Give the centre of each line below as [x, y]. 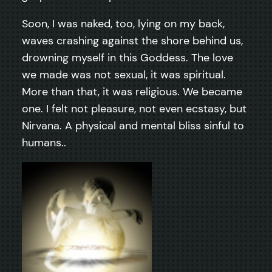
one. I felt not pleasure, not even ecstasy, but [134, 108]
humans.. [44, 142]
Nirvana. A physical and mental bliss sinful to [133, 125]
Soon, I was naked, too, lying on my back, [123, 23]
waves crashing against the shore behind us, [132, 40]
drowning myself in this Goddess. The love [127, 57]
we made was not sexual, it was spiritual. [124, 74]
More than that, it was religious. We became [132, 91]
